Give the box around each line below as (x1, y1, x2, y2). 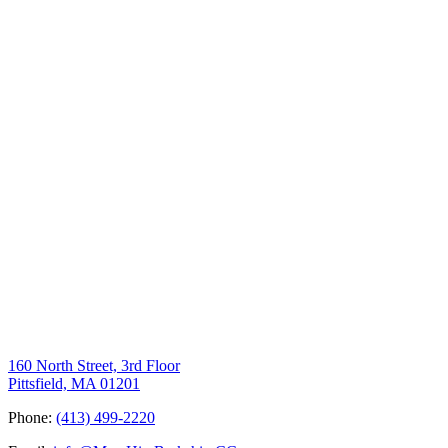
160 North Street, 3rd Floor (8, 356, 180, 374)
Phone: (8, 408, 56, 426)
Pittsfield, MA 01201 (8, 374, 140, 392)
